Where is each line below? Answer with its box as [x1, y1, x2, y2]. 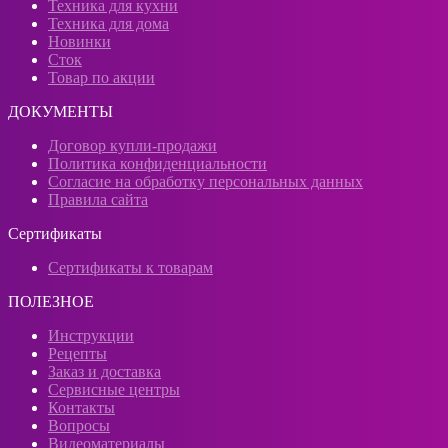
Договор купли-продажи [48, 136, 217, 154]
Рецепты [48, 344, 107, 362]
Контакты [48, 398, 115, 416]
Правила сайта [48, 190, 148, 208]
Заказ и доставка [48, 362, 161, 380]
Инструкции [48, 326, 134, 344]
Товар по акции [48, 68, 155, 86]
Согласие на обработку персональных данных [48, 172, 363, 190]
